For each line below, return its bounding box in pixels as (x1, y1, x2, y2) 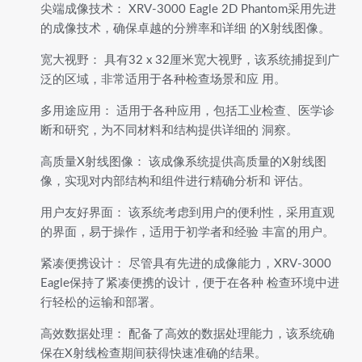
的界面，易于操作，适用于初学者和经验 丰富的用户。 (40, 226, 335, 239)
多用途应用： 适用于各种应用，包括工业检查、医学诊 (40, 105, 335, 118)
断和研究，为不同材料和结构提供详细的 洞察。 (40, 124, 298, 137)
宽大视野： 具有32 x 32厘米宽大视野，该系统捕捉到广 (40, 54, 339, 67)
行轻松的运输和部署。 (40, 297, 162, 309)
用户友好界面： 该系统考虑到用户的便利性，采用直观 (40, 207, 335, 220)
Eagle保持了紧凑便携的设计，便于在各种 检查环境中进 (40, 277, 339, 290)
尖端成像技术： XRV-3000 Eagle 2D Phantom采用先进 (40, 3, 336, 16)
